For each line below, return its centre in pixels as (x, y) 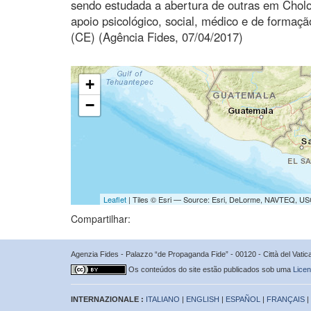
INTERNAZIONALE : (108, 299)
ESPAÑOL (243, 299)
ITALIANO (163, 299)
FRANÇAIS (286, 299)
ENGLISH (203, 299)
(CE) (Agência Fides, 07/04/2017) (157, 36)
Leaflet (115, 199)
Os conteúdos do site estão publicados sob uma (211, 269)
